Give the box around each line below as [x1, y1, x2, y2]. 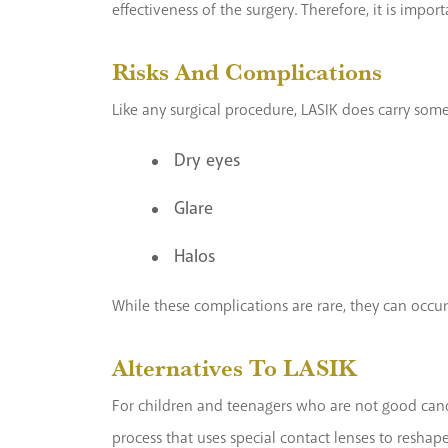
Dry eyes [174, 149, 240, 174]
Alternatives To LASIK [112, 350, 357, 385]
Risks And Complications [112, 54, 382, 89]
